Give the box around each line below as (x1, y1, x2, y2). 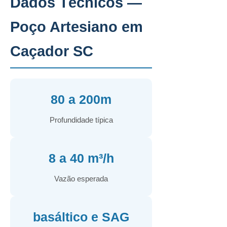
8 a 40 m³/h (48, 151, 114, 165)
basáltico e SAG (33, 210, 129, 224)
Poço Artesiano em (10, 19, 143, 35)
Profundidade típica (49, 116, 113, 124)
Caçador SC (10, 43, 93, 59)
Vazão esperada (54, 174, 108, 183)
